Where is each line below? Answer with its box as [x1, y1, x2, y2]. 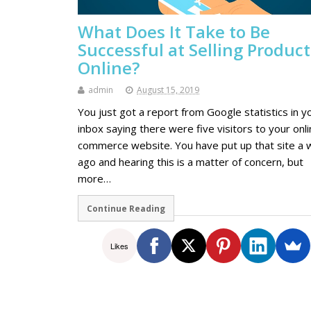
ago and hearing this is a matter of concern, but [78, 155, 303, 169]
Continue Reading [86, 203, 165, 215]
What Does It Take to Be [78, 20, 270, 44]
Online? [78, 56, 140, 80]
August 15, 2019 [137, 84, 199, 96]
